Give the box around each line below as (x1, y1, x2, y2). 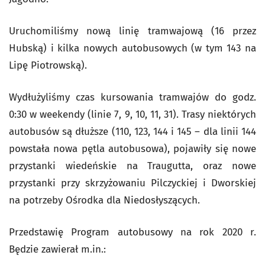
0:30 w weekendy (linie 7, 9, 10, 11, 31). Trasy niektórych (9, 108, 256, 121)
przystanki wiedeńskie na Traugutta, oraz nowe (9, 160, 256, 172)
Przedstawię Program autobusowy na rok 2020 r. (9, 226, 256, 238)
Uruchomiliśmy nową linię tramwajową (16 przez (9, 25, 256, 37)
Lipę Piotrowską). (9, 59, 87, 72)
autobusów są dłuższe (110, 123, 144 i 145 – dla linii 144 (9, 125, 256, 138)
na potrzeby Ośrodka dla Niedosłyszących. (9, 194, 200, 206)
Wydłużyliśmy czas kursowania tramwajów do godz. (9, 91, 256, 104)
